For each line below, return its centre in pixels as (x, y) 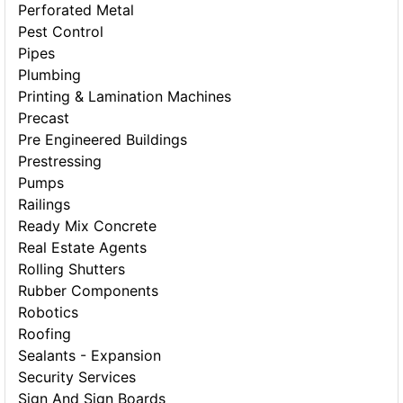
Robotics (49, 313)
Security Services (77, 377)
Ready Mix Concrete (88, 226)
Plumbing (50, 75)
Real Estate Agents (83, 248)
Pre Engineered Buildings (103, 140)
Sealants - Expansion (90, 356)
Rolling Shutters (72, 269)
